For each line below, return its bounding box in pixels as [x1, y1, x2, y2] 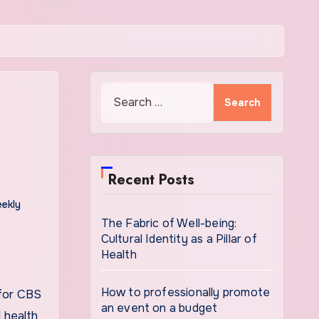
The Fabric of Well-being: [100, 216, 237, 231]
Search [100, 84, 139, 99]
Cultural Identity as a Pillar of [100, 231, 257, 246]
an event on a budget [100, 300, 218, 315]
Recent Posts [108, 169, 194, 190]
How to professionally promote [100, 285, 271, 300]
